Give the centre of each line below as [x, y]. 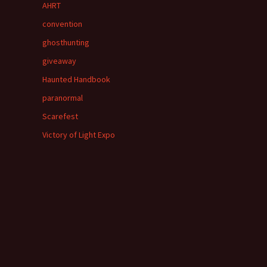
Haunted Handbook [76, 79]
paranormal [63, 98]
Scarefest [60, 116]
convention [62, 24]
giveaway [59, 61]
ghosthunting [66, 42]
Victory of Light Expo [79, 135]
